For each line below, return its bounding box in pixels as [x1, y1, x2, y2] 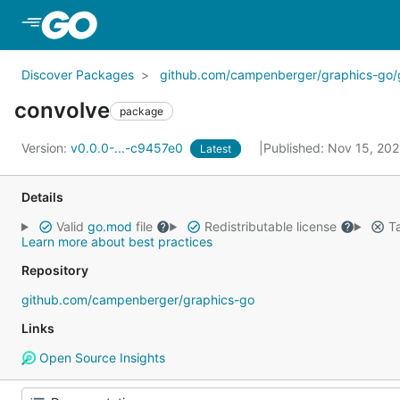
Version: [21, 140, 71, 155]
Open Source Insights [35, 350, 165, 365]
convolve [14, 97, 110, 123]
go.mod [87, 219, 132, 234]
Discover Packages [21, 67, 134, 82]
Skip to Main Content [100, 15, 245, 33]
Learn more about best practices [21, 234, 212, 249]
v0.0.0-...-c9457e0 [71, 140, 187, 155]
